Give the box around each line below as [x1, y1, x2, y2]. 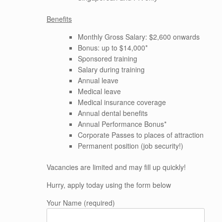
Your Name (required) [46, 198, 115, 208]
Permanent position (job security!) [77, 141, 183, 151]
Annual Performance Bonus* [77, 119, 166, 129]
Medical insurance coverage [77, 97, 166, 107]
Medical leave [77, 86, 121, 96]
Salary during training [77, 64, 145, 74]
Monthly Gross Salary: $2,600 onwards [77, 32, 200, 42]
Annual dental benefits [77, 108, 148, 118]
